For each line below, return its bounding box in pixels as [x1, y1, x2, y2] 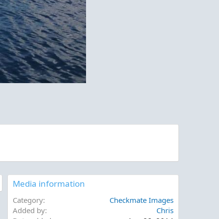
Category [13, 195, 43, 205]
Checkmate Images [109, 195, 174, 205]
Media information [13, 178, 85, 190]
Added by [13, 205, 45, 216]
